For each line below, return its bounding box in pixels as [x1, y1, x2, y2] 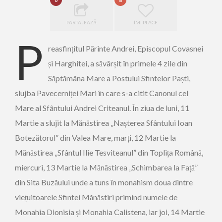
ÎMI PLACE [133, 19, 158, 25]
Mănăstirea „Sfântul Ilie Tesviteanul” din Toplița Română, [15, 148, 203, 157]
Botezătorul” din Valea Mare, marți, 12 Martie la [15, 133, 176, 142]
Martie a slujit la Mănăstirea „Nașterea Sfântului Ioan [15, 118, 192, 127]
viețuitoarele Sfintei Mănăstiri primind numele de [15, 192, 177, 202]
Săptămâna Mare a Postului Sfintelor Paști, [48, 73, 190, 83]
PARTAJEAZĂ [66, 19, 97, 25]
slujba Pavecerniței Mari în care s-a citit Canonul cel [15, 88, 188, 98]
